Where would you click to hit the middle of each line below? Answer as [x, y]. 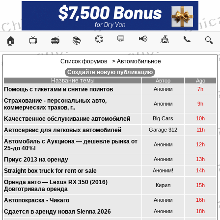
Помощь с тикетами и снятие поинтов [58, 89]
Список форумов [83, 61]
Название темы [73, 81]
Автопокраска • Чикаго [37, 200]
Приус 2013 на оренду [36, 160]
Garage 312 [163, 130]
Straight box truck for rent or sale [50, 171]
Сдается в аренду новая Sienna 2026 [57, 212]
